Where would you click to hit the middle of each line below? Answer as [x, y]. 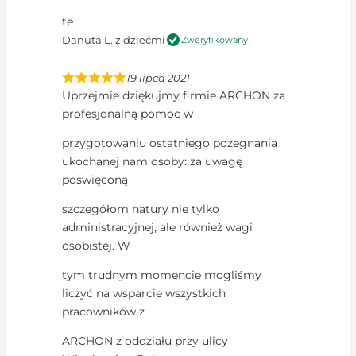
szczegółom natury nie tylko [141, 209]
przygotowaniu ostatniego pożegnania [170, 143]
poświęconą [95, 180]
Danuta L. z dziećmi [114, 40]
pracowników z [103, 312]
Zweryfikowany [215, 39]
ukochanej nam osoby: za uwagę [152, 162]
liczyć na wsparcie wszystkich [144, 294]
